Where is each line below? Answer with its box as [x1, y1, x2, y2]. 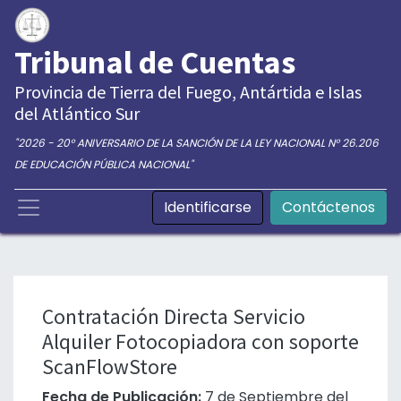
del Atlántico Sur [14, 102, 140, 124]
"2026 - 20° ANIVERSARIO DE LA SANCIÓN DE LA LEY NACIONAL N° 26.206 [14, 135, 379, 150]
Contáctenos [282, 197, 375, 218]
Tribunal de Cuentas [14, 42, 295, 82]
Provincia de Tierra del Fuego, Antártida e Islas [14, 81, 362, 103]
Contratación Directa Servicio [42, 303, 305, 329]
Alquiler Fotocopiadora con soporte [42, 328, 359, 354]
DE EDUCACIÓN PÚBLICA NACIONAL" [14, 157, 193, 172]
